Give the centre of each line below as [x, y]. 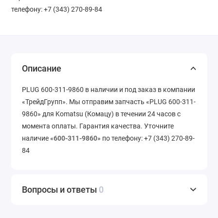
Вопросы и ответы [60, 190]
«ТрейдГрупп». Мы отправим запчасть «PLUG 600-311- [109, 102]
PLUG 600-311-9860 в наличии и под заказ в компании [109, 90]
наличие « [38, 138]
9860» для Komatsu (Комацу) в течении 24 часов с [101, 114]
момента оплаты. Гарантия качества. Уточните [98, 126]
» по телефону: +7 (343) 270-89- [146, 138]
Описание [42, 69]
